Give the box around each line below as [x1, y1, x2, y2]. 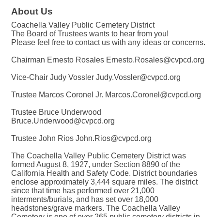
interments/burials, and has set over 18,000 [11, 195, 158, 204]
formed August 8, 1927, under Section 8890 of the [11, 160, 180, 169]
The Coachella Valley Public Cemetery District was [11, 152, 186, 160]
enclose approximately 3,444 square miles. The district [11, 178, 198, 186]
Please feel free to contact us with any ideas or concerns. [11, 38, 205, 47]
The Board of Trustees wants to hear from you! [11, 30, 169, 38]
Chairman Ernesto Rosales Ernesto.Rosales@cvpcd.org [11, 56, 204, 64]
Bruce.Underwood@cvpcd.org [11, 117, 115, 125]
